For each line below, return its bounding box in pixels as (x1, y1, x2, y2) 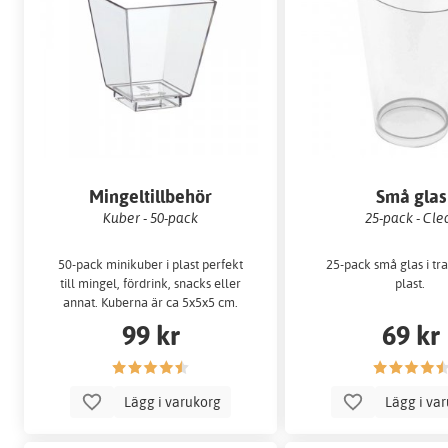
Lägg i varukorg (121, 392, 225, 412)
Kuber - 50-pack (103, 209, 199, 227)
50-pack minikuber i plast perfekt (58, 255, 244, 272)
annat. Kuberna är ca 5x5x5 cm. (63, 293, 239, 310)
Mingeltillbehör (89, 185, 213, 209)
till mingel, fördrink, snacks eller (60, 274, 242, 291)
